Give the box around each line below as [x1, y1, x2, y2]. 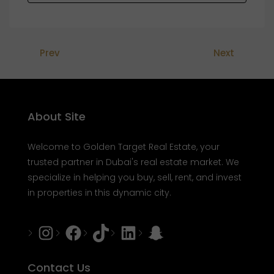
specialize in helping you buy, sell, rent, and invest [28, 171, 242, 184]
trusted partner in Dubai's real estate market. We [28, 156, 239, 169]
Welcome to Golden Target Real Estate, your [28, 141, 220, 154]
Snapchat [146, 221, 218, 242]
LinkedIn [119, 221, 178, 242]
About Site [28, 109, 86, 125]
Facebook [64, 221, 135, 242]
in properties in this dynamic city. [28, 187, 171, 199]
